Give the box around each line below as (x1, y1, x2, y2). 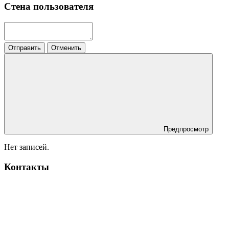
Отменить (51, 44, 81, 52)
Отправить (8, 44, 41, 52)
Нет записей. (4, 143, 49, 152)
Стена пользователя (4, 1, 94, 12)
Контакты (4, 161, 49, 172)
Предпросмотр (164, 125, 209, 133)
